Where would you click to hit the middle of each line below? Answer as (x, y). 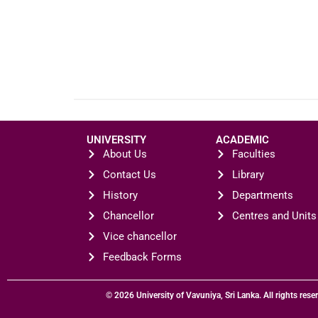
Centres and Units (274, 215)
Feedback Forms (142, 257)
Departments (262, 195)
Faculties (253, 154)
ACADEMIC (243, 139)
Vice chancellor (139, 236)
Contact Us (129, 174)
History (120, 195)
